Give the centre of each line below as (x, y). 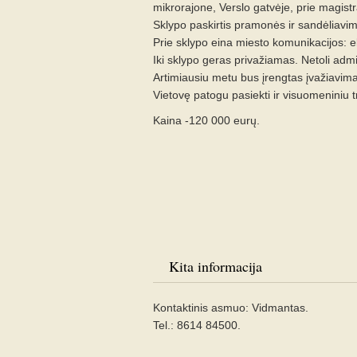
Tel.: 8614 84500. (197, 325)
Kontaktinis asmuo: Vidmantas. (231, 308)
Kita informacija (216, 266)
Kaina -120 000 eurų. (206, 120)
